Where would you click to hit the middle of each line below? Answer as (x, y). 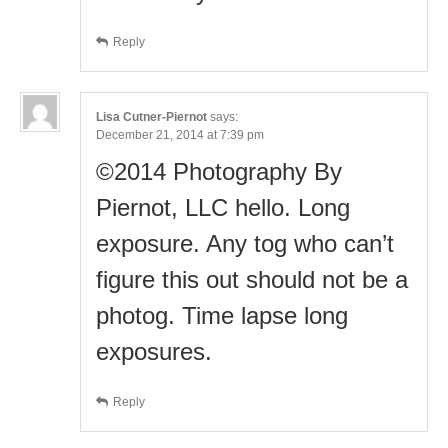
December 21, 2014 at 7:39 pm (180, 134)
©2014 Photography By (219, 171)
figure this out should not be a (252, 279)
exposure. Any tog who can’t (245, 243)
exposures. (154, 351)
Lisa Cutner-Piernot (151, 116)
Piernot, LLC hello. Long (223, 207)
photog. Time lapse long (222, 315)
